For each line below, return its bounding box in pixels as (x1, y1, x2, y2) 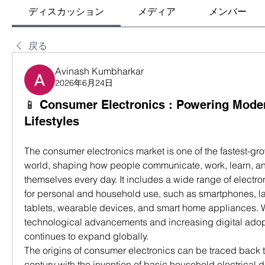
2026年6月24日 (55, 77, 113, 88)
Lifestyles (24, 114, 79, 128)
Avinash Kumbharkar (55, 65, 144, 77)
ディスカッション (28, 5, 105, 17)
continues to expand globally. (24, 230, 148, 242)
